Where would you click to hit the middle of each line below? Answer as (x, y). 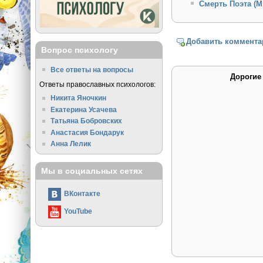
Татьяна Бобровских (87, 121)
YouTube (78, 211)
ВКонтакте (82, 194)
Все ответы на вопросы (92, 69)
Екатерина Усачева (84, 109)
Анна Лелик (71, 144)
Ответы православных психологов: (97, 85)
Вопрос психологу (79, 50)
